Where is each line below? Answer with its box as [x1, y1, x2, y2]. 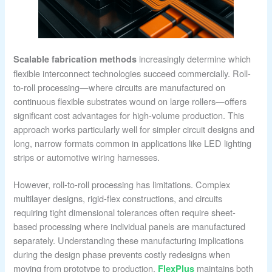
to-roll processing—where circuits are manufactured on [13, 80, 226, 93]
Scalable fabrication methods [13, 52, 137, 65]
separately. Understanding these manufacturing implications [13, 233, 244, 246]
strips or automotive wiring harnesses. [13, 150, 160, 163]
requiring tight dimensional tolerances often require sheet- [13, 205, 236, 219]
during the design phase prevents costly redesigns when [13, 247, 231, 260]
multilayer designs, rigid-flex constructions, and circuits [13, 191, 223, 205]
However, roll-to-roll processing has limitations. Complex [13, 177, 231, 191]
